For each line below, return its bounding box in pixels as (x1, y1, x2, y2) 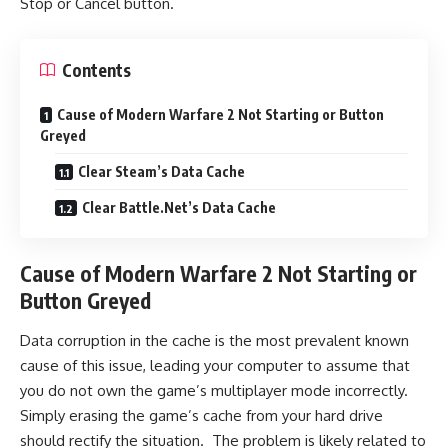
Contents (62, 58, 131, 81)
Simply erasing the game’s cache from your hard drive (20, 405, 383, 425)
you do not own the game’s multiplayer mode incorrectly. (20, 380, 408, 400)
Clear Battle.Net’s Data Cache (82, 198, 276, 216)
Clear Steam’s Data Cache (78, 162, 245, 180)
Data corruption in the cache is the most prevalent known (20, 330, 409, 350)
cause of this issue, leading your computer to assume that (20, 355, 410, 375)
